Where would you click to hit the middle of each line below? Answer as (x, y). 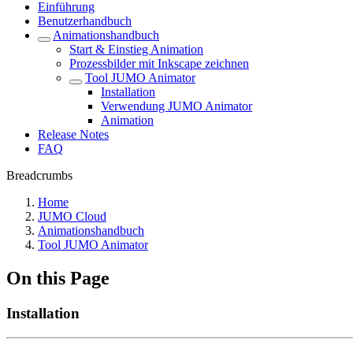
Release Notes (73, 134)
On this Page (58, 278)
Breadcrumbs (39, 175)
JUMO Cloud (72, 216)
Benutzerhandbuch (85, 21)
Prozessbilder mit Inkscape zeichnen (159, 63)
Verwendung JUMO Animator (176, 106)
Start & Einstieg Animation (136, 49)
